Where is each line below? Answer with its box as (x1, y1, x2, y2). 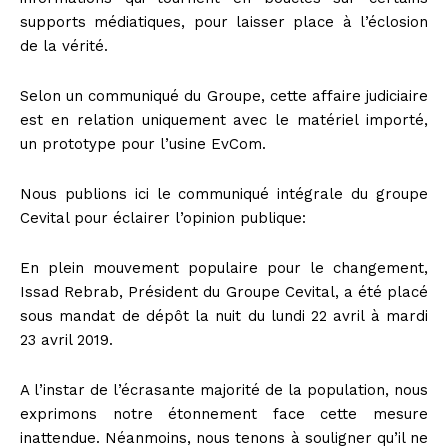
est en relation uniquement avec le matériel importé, (20, 110, 428, 129)
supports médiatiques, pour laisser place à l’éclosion (20, 12, 428, 31)
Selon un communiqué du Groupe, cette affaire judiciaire (20, 86, 428, 105)
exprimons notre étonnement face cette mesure (20, 404, 428, 423)
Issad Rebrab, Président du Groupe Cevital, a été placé (20, 282, 428, 301)
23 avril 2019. (20, 330, 113, 349)
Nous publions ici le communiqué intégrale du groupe (20, 184, 428, 203)
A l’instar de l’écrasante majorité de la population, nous (20, 380, 428, 399)
